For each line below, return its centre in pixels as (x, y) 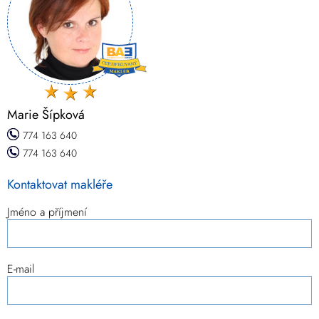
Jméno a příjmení (47, 212)
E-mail (21, 269)
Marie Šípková (46, 115)
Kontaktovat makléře (60, 185)
